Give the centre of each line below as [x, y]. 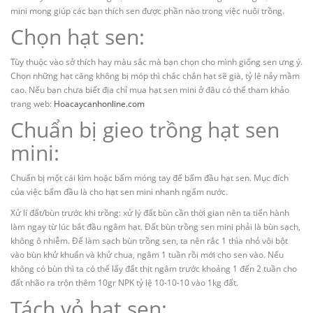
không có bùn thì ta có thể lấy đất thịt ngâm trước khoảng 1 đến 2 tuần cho [154, 269]
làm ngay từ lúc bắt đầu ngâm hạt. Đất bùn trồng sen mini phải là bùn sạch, [155, 227]
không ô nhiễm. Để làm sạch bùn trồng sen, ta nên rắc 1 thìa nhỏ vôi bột [149, 241]
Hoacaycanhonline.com [99, 104]
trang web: [32, 104]
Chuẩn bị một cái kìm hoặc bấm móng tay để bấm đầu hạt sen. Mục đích [150, 178]
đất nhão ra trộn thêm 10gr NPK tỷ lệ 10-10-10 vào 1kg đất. [124, 283]
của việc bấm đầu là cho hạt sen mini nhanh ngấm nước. [119, 192]
